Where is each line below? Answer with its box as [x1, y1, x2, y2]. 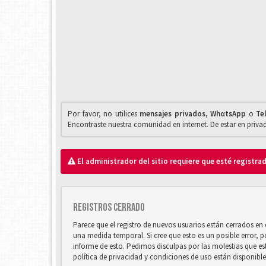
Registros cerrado [73, 201, 145, 214]
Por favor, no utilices [68, 109, 140, 119]
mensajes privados [140, 109, 205, 119]
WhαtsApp [210, 109, 249, 119]
